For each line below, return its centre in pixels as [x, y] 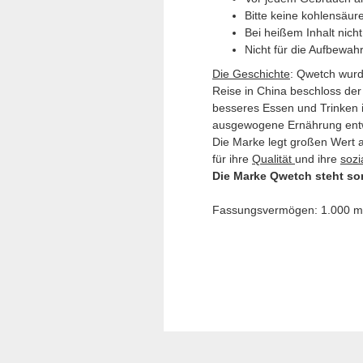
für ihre [232, 159]
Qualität [273, 159]
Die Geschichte [251, 74]
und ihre [318, 159]
